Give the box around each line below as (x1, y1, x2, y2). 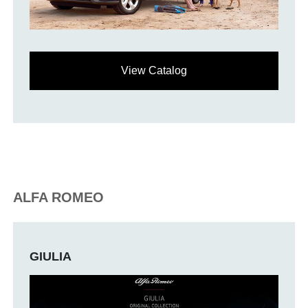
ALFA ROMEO (13, 189, 104, 205)
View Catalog (121, 64, 187, 76)
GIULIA (30, 249, 72, 263)
